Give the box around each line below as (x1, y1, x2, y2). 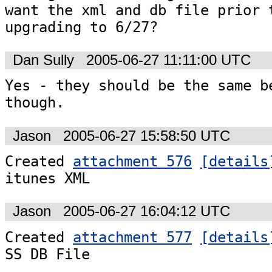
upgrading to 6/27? (5, 18, 158, 36)
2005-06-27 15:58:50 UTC (63, 127, 230, 144)
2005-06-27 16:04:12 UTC (63, 203, 230, 220)
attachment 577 (73, 228, 192, 246)
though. (5, 94, 64, 112)
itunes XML (5, 170, 90, 188)
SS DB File (5, 245, 90, 263)
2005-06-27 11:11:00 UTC (86, 52, 251, 69)
